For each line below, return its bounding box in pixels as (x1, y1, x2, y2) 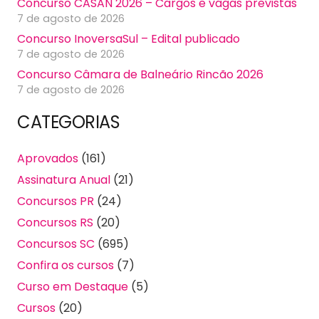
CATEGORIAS (17, 110, 120, 134)
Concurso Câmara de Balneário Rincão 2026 (17, 66, 263, 83)
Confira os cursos (17, 256, 114, 273)
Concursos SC (17, 235, 95, 252)
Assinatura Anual (17, 171, 110, 188)
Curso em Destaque (17, 278, 128, 295)
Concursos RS (17, 214, 93, 231)
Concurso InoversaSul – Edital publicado (17, 31, 240, 48)
